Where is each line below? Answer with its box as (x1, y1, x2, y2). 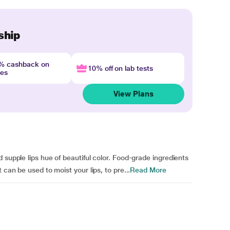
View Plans (113, 89, 154, 98)
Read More (130, 166, 166, 174)
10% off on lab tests (87, 64, 153, 72)
